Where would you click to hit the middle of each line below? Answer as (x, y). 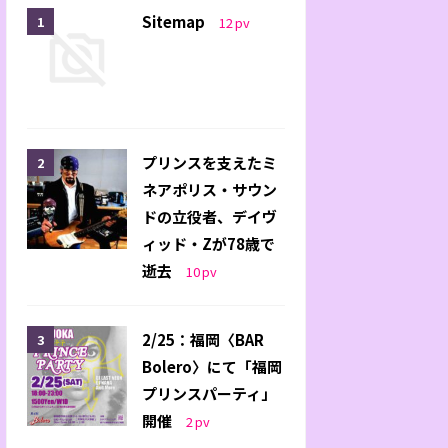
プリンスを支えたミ (209, 162)
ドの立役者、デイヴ (209, 216)
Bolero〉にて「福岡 (212, 366)
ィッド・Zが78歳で (208, 243)
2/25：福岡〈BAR (203, 339)
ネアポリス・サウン (209, 189)
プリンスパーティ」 (209, 393)
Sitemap (175, 21)
